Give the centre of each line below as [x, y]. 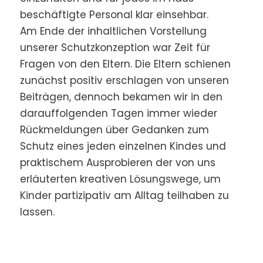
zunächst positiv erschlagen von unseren [124, 81]
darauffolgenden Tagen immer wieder [118, 114]
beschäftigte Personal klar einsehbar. [114, 15]
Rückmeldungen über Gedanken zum [114, 130]
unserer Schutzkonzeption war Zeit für [115, 48]
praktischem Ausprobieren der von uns [117, 163]
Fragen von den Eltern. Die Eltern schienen [125, 64]
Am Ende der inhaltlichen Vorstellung [113, 31]
